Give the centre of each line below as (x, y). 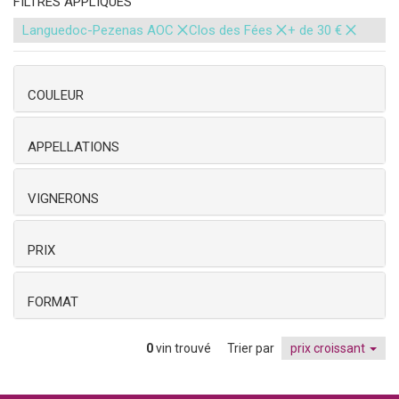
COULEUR (56, 95)
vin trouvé (185, 348)
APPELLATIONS (73, 147)
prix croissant (329, 348)
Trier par (251, 348)
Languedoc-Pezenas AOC (98, 30)
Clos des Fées (231, 30)
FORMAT (53, 302)
